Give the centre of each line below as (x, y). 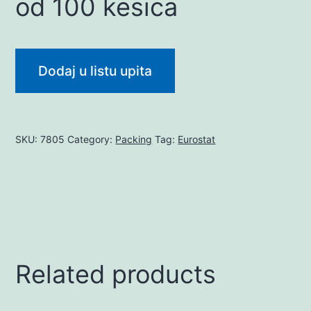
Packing (134, 139)
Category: (92, 139)
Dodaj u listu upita (95, 70)
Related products (116, 274)
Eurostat (197, 139)
